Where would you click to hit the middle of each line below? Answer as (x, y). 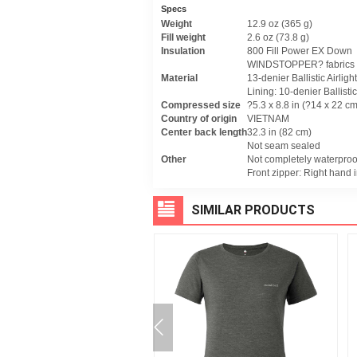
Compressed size (201, 105)
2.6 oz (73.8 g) (278, 37)
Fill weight (183, 37)
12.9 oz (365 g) (280, 24)
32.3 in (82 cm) (279, 132)
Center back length (204, 132)
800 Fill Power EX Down (300, 51)
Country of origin (199, 118)
